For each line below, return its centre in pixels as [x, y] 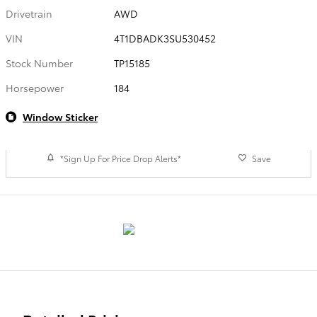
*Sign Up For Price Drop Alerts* [121, 158]
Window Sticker [60, 117]
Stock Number [39, 63]
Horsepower [35, 88]
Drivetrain [29, 13]
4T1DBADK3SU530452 [165, 38]
